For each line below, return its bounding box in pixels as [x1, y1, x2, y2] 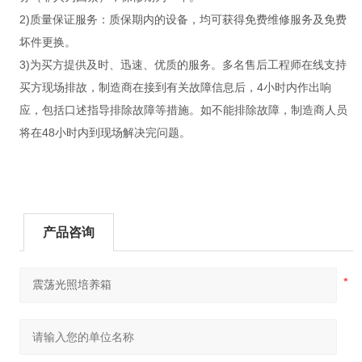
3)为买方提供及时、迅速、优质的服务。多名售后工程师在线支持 [19, 58, 347, 72]
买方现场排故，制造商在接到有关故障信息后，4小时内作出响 [19, 81, 331, 95]
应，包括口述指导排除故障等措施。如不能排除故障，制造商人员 [19, 103, 347, 117]
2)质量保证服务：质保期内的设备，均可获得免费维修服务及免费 [19, 13, 347, 27]
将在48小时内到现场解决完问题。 [19, 126, 191, 140]
